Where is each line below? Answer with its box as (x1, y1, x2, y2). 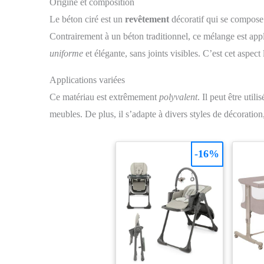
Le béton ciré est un (49, 14, 125, 25)
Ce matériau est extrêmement (49, 92, 159, 103)
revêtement (125, 14, 169, 25)
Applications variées (49, 75, 125, 85)
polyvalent (159, 92, 197, 103)
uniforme (49, 48, 83, 59)
